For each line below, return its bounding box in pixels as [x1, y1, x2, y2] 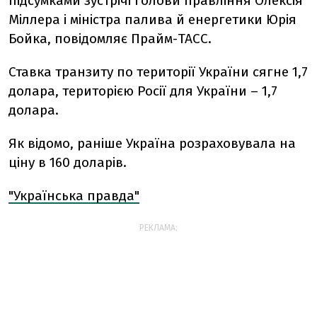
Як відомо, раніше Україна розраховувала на [8, 135, 296, 151]
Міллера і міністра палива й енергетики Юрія [8, 11, 296, 28]
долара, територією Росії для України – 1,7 [8, 83, 277, 99]
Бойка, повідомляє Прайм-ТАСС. [8, 30, 212, 47]
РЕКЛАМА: [139, 223, 178, 233]
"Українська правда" [8, 188, 139, 204]
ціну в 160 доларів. [8, 154, 127, 171]
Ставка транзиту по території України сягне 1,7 [8, 64, 308, 80]
